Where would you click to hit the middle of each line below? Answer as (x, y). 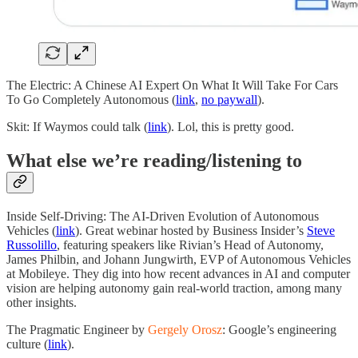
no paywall (229, 100)
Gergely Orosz (185, 330)
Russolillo (32, 245)
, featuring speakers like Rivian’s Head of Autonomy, (190, 245)
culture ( (27, 344)
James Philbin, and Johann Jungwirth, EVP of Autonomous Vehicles (179, 260)
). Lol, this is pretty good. (231, 127)
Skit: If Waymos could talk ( (77, 127)
